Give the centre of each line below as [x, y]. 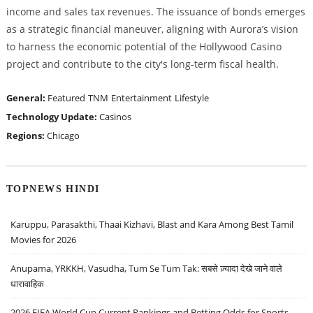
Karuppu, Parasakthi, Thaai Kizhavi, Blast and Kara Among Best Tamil [152, 225]
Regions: [26, 135]
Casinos [115, 116]
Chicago [63, 135]
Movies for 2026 [44, 240]
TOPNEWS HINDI [53, 189]
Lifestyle [191, 97]
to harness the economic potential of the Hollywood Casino [144, 46]
